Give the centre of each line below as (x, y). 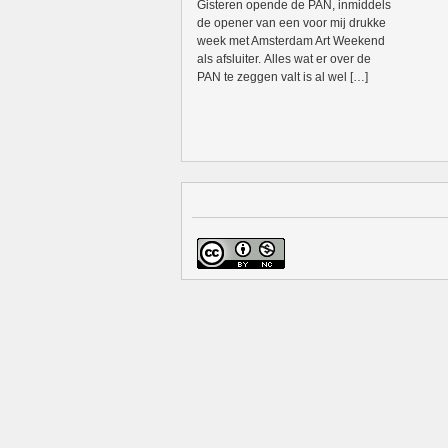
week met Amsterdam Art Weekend (291, 41)
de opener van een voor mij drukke (291, 23)
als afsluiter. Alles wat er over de (284, 59)
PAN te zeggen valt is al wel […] (282, 77)
